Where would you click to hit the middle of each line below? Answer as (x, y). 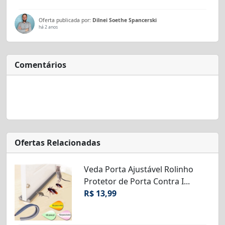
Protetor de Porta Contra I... (137, 182)
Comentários (40, 65)
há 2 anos (48, 27)
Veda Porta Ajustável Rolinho (138, 170)
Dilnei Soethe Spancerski (125, 20)
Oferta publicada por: (66, 20)
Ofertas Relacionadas (58, 143)
